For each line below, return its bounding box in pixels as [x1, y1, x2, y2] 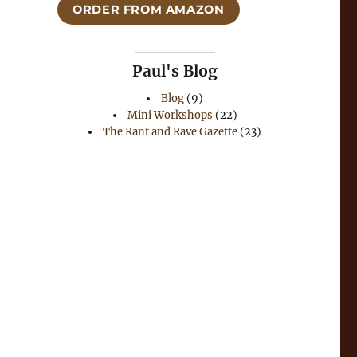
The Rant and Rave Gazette [103, 124, 238, 139]
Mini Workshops [127, 108, 213, 122]
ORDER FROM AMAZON [73, 2, 225, 18]
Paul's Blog [132, 61, 218, 80]
